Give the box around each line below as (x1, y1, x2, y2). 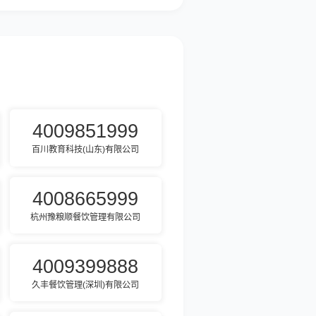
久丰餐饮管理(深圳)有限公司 (32, 279, 140, 290)
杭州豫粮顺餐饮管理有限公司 (30, 212, 141, 223)
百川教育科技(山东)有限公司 (32, 145, 140, 155)
